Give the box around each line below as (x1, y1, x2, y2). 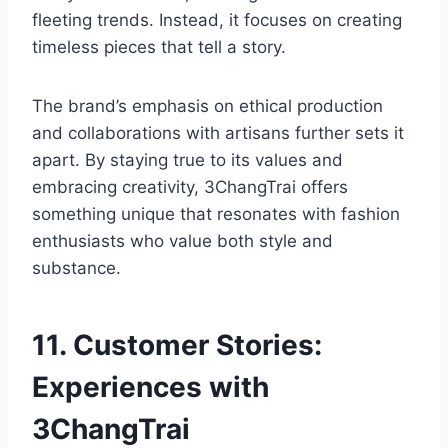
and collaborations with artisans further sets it (32, 123, 404, 144)
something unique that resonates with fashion (32, 204, 400, 225)
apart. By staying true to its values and (32, 150, 343, 171)
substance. (32, 258, 121, 279)
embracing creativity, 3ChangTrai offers (32, 177, 348, 198)
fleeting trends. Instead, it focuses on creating (32, 10, 402, 31)
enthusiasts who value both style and (32, 231, 333, 252)
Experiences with (32, 370, 269, 405)
